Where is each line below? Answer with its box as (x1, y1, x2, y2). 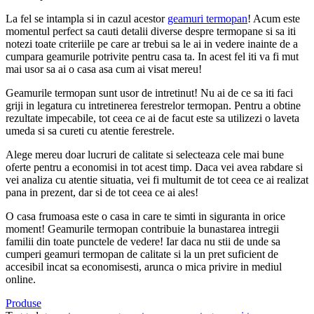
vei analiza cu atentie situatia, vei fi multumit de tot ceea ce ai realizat (6, 173, 308, 186)
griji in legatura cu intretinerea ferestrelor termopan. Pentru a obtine (6, 99, 301, 111)
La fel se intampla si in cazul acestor (6, 12, 168, 25)
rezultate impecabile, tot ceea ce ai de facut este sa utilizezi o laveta (6, 111, 299, 124)
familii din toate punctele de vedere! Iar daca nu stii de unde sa (6, 235, 280, 247)
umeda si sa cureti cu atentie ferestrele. (6, 124, 175, 137)
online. (6, 273, 36, 285)
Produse (6, 296, 41, 309)
